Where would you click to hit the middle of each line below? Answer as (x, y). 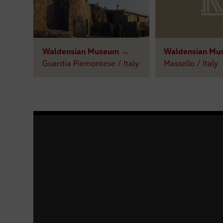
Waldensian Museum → (85, 52)
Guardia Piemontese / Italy (90, 63)
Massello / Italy (191, 63)
